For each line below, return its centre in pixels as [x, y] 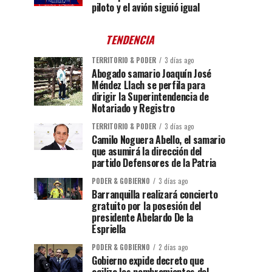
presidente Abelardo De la [142, 218]
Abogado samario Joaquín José [152, 74]
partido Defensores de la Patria [154, 163]
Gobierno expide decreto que [148, 261]
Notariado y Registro [133, 108]
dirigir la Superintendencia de [150, 97]
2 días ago [173, 247]
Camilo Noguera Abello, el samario [158, 140]
